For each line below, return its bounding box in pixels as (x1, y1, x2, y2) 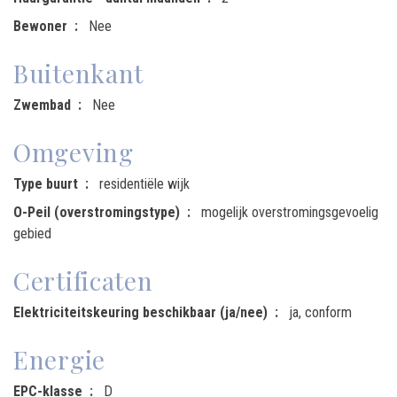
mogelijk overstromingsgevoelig (201, 203, 378, 221)
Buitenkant (13, 56, 144, 90)
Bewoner (13, 17, 67, 35)
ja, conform (289, 303, 352, 321)
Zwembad (13, 96, 71, 113)
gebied (13, 224, 51, 242)
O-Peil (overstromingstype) (13, 203, 180, 221)
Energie (13, 342, 105, 376)
